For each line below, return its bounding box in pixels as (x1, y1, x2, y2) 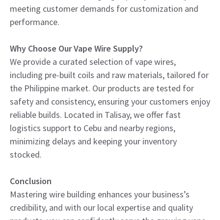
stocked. (10, 148, 42, 160)
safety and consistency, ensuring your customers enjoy (10, 95, 210, 107)
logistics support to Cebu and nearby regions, (10, 122, 175, 134)
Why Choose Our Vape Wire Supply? (10, 42, 143, 54)
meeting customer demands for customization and (10, 2, 198, 14)
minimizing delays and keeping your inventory (10, 135, 177, 147)
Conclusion (10, 175, 52, 187)
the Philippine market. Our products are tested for (10, 82, 194, 94)
